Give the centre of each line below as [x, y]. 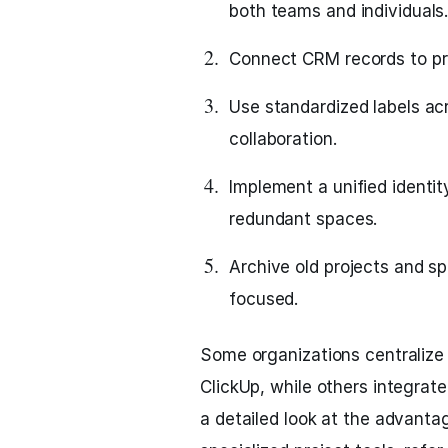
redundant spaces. [303, 219]
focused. [264, 299]
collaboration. [283, 139]
